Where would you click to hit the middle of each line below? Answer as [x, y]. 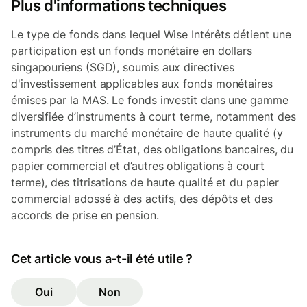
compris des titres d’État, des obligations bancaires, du [152, 149]
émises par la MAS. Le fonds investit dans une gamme [150, 100]
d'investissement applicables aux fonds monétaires [142, 83]
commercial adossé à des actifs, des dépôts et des [142, 198]
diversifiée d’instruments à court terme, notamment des [153, 116]
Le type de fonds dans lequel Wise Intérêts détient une [151, 34]
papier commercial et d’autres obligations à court [138, 165]
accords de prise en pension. [85, 215]
